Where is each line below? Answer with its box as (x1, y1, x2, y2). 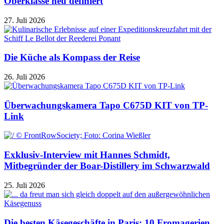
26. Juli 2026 (4, 72, 45, 81)
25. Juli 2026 (4, 180, 45, 189)
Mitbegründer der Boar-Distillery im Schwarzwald (4, 160, 210, 171)
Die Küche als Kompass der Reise (4, 52, 140, 63)
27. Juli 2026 (4, 15, 45, 24)
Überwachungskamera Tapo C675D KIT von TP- (4, 99, 208, 110)
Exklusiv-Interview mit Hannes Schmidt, (4, 149, 170, 160)
